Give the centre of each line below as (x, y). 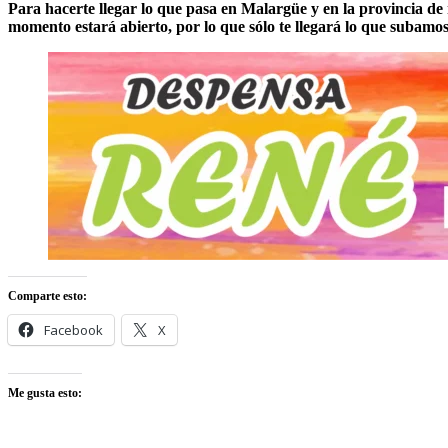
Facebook (73, 330)
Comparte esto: (47, 296)
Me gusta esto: (45, 393)
